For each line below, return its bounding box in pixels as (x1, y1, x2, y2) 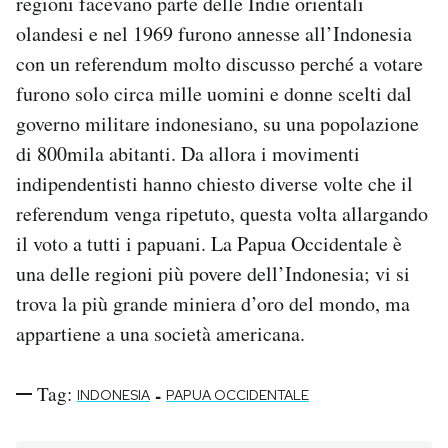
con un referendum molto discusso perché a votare (16, 50, 423, 78)
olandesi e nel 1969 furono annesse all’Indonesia (16, 20, 412, 48)
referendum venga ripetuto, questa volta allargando (16, 200, 428, 228)
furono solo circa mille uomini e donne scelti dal (16, 80, 412, 108)
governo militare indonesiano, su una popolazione (16, 110, 419, 138)
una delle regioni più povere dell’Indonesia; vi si (16, 260, 410, 288)
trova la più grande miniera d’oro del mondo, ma (16, 290, 410, 318)
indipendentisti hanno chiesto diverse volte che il (16, 170, 413, 198)
